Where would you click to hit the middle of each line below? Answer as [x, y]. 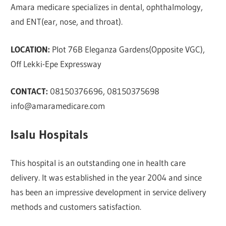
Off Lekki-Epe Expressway [56, 64]
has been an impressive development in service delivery [109, 192]
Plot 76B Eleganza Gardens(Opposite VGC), [128, 49]
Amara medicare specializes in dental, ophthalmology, [107, 7]
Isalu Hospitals [50, 134]
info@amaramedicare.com [58, 106]
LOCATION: [31, 49]
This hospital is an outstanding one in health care [98, 163]
